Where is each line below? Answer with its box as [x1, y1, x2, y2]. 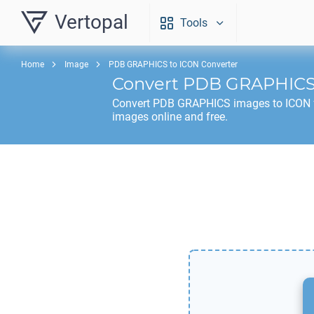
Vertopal [55, 11, 128, 34]
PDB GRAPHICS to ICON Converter [109, 60, 238, 69]
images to [231, 97, 285, 110]
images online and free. [112, 110, 228, 123]
